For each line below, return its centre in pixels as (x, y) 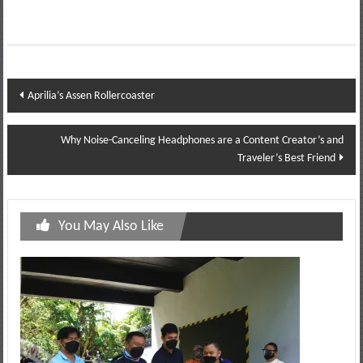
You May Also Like (111, 226)
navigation (54, 121)
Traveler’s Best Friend (287, 158)
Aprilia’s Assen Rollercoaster (91, 96)
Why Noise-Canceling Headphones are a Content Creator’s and (203, 140)
